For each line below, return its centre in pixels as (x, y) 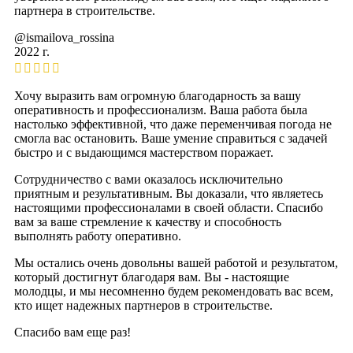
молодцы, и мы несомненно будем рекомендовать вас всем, (174, 292)
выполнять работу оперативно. (98, 236)
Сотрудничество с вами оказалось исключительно (149, 180)
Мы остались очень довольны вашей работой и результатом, (176, 263)
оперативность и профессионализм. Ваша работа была (161, 110)
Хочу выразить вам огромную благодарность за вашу (158, 96)
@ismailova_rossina (64, 38)
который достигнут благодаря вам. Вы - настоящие (152, 277)
